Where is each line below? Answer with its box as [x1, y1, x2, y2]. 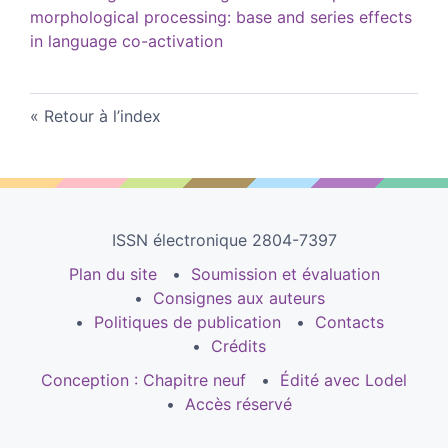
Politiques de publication [93, 311, 281, 332]
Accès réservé [185, 393, 292, 414]
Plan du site [68, 263, 157, 284]
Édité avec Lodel [280, 369, 407, 390]
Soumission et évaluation [190, 263, 380, 284]
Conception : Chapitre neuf [41, 369, 246, 390]
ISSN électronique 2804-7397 [111, 229, 337, 250]
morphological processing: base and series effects [30, 6, 412, 27]
